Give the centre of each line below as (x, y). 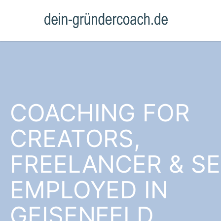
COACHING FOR (100, 113)
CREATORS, (75, 138)
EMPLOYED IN (89, 190)
